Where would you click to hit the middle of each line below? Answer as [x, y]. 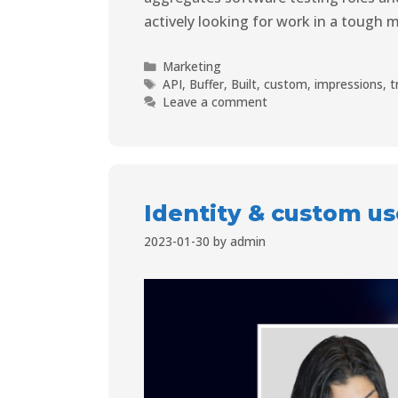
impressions [349, 84]
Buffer [207, 84]
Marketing [192, 67]
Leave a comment [215, 102]
